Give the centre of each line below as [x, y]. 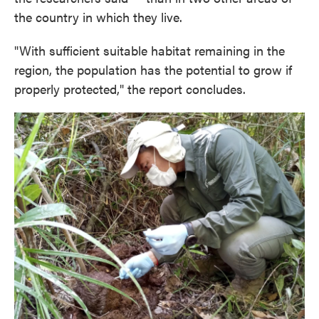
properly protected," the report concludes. [130, 89]
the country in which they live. [98, 17]
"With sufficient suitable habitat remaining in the [150, 50]
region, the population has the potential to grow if [153, 69]
